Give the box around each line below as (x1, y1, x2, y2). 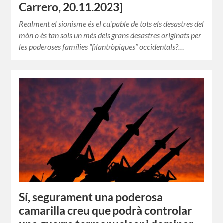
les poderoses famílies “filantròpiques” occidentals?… (19, 42, 185, 52)
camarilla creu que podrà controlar (19, 204, 192, 217)
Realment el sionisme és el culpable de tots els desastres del (19, 19, 204, 29)
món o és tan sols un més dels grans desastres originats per (19, 30, 202, 40)
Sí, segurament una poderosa (19, 190, 163, 204)
